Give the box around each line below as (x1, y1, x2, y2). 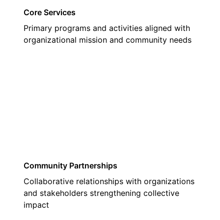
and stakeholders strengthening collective (24, 188, 179, 198)
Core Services (24, 7, 76, 17)
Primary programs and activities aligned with (24, 23, 190, 33)
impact (24, 200, 49, 210)
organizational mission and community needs (24, 35, 192, 45)
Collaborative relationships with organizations (24, 176, 194, 186)
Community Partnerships (24, 161, 117, 170)
